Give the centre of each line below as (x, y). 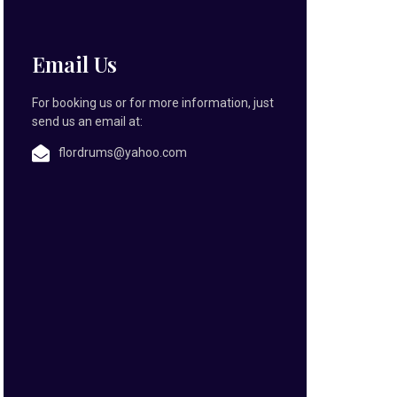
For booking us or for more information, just (153, 103)
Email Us (74, 64)
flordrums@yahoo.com (123, 153)
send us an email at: (87, 122)
